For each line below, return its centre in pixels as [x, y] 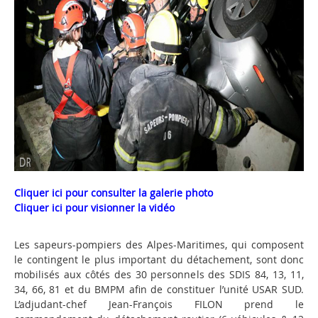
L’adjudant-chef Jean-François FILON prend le [159, 304]
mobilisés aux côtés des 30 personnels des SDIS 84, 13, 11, [159, 274]
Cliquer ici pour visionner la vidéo [94, 208]
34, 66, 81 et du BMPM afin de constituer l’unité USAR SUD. [159, 289]
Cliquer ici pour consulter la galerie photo [114, 193]
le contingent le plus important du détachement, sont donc [159, 259]
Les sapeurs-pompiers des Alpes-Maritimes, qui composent [159, 245]
